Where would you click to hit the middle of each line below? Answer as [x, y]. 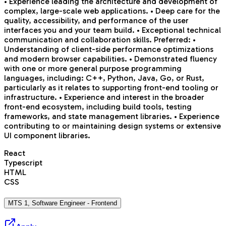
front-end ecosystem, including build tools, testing [98, 106]
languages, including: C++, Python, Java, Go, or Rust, [104, 78]
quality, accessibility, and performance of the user [96, 20]
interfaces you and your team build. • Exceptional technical [112, 30]
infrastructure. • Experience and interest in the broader [104, 97]
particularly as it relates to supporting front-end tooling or [111, 87]
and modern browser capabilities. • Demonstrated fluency [110, 59]
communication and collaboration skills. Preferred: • [100, 39]
